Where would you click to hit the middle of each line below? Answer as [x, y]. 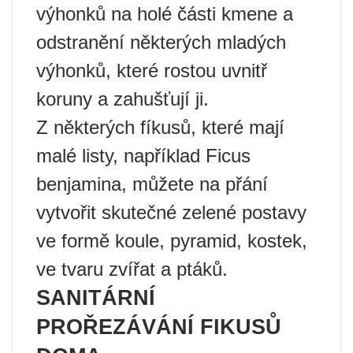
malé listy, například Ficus [143, 155]
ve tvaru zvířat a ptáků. [132, 269]
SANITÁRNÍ [96, 297]
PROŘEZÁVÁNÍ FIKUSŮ [159, 327]
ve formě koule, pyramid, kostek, [172, 240]
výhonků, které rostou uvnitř [152, 70]
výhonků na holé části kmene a [165, 13]
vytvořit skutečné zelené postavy [171, 212]
